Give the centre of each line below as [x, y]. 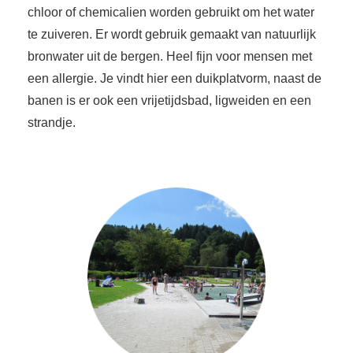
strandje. [52, 123]
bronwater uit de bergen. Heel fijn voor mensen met [170, 57]
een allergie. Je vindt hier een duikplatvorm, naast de [175, 79]
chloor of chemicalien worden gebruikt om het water [171, 13]
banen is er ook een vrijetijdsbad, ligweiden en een [169, 101]
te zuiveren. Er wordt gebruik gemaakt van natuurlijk [172, 35]
